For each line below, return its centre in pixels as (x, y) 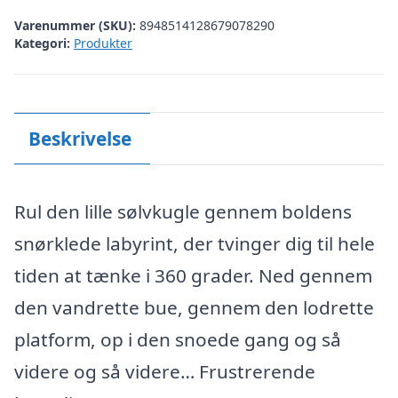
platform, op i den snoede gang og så (178, 339)
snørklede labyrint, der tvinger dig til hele (195, 243)
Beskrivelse (80, 138)
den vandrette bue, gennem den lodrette (194, 307)
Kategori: (42, 43)
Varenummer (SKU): (77, 25)
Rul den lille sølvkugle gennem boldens (183, 211)
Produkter (103, 43)
